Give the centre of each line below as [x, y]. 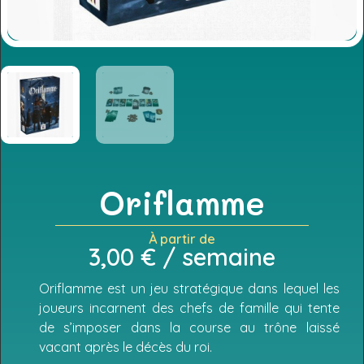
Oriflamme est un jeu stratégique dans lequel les [189, 289]
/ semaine [216, 256]
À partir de [182, 238]
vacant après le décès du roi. [126, 347]
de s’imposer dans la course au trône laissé [189, 328]
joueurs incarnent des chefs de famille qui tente [189, 308]
